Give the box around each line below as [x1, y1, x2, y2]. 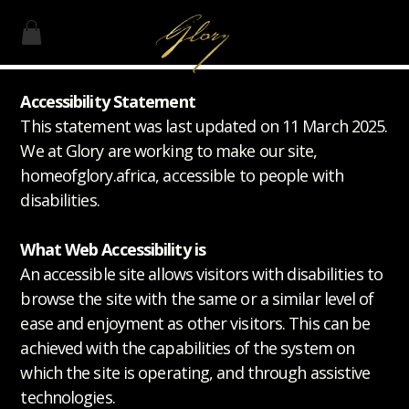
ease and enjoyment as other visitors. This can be [20, 311, 371, 334]
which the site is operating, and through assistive [20, 361, 371, 383]
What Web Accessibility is [20, 237, 205, 260]
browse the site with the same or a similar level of [20, 287, 374, 309]
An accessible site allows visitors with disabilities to [20, 262, 383, 285]
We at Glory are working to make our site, [20, 139, 318, 162]
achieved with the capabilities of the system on [20, 336, 355, 359]
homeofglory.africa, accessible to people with [20, 163, 343, 186]
